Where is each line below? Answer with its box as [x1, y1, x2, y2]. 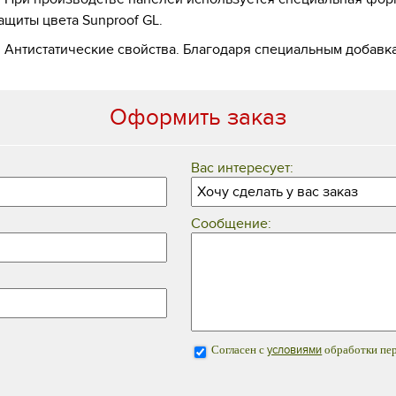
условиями [267, 343, 323, 357]
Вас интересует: [191, 158, 294, 177]
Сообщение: [191, 214, 272, 232]
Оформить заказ [110, 103, 286, 132]
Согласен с [211, 343, 268, 356]
